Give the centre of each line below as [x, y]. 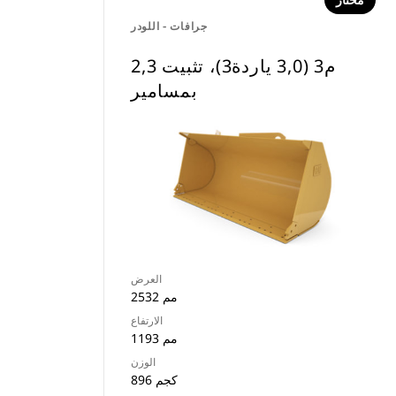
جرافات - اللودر [169, 26]
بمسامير [164, 91]
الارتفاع [147, 320]
